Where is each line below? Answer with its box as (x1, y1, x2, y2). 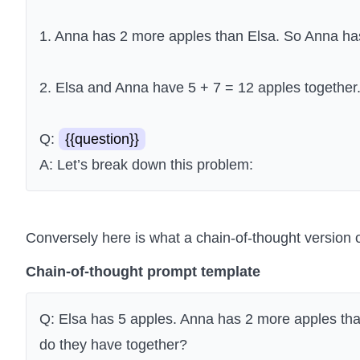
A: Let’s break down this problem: (39, 157, 253, 174)
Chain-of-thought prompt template (26, 264, 260, 280)
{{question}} (65, 131, 139, 148)
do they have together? (39, 337, 187, 354)
